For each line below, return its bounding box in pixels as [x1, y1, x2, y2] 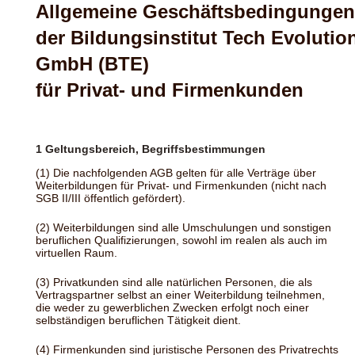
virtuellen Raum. [36, 246, 117, 260]
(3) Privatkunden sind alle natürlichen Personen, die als [36, 276, 312, 289]
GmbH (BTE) [36, 53, 149, 74]
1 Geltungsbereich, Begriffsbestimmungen [36, 143, 265, 155]
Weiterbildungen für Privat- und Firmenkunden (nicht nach [36, 179, 326, 193]
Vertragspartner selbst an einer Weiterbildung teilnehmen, [36, 288, 325, 302]
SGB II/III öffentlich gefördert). [36, 192, 185, 205]
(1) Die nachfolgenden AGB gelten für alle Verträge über [36, 166, 316, 180]
